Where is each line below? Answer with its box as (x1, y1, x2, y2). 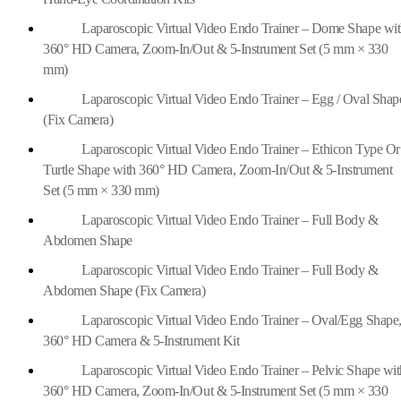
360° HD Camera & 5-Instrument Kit (43, 332, 240, 348)
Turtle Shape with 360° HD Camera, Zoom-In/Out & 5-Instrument (43, 161, 393, 177)
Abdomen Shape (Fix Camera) (43, 282, 206, 298)
